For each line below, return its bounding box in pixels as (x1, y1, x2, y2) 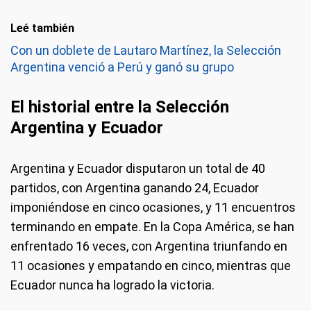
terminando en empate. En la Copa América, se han (10, 219, 294, 234)
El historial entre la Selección (10, 97, 229, 117)
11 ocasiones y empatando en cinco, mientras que (10, 258, 291, 273)
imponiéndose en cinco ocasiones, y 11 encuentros (10, 200, 296, 215)
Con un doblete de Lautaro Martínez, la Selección (10, 43, 281, 58)
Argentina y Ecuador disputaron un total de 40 (10, 161, 265, 176)
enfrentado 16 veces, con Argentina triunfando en (10, 239, 287, 253)
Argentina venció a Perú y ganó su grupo (10, 60, 234, 74)
